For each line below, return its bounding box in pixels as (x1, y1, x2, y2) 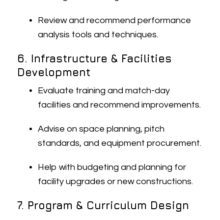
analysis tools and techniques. (38, 30, 159, 39)
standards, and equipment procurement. (38, 138, 202, 148)
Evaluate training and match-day (38, 86, 170, 95)
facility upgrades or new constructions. (38, 177, 193, 186)
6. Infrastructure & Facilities (17, 52, 172, 65)
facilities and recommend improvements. (38, 100, 201, 110)
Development (17, 66, 90, 79)
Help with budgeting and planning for (38, 163, 187, 172)
